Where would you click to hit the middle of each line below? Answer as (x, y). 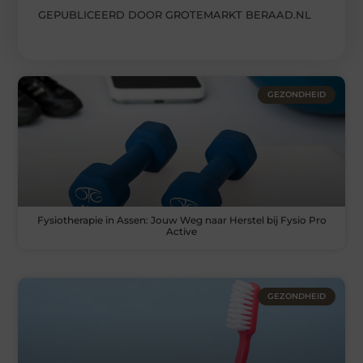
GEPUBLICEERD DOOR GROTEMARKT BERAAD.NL (175, 14)
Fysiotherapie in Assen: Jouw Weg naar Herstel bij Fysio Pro (181, 220)
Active (181, 232)
